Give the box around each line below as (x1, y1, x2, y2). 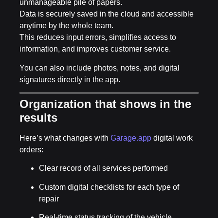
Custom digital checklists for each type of (39, 182, 179, 191)
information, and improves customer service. (19, 45, 171, 54)
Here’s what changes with (19, 133, 110, 142)
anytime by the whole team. (19, 21, 113, 30)
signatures (19, 75, 55, 84)
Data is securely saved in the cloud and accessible (19, 10, 194, 18)
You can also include (19, 63, 93, 72)
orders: (19, 145, 43, 154)
